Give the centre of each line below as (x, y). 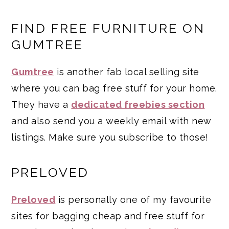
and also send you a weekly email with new (111, 121)
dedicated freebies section (138, 104)
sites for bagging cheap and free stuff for (108, 216)
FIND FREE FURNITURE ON (108, 28)
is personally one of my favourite (133, 199)
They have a (41, 104)
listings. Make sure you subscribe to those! (110, 137)
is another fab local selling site (127, 72)
